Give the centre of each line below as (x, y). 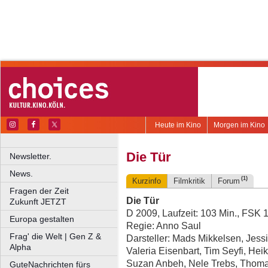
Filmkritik (189, 181)
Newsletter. (31, 156)
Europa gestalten (42, 219)
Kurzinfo (147, 181)
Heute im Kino (178, 125)
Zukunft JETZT (38, 202)
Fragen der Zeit (64, 191)
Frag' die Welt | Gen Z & (55, 236)
